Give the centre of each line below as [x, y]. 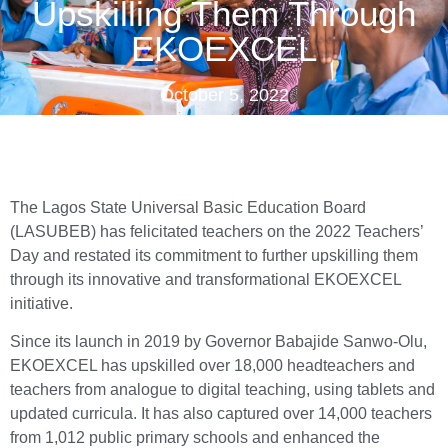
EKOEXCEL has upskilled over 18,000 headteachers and [212, 365]
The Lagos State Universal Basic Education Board [188, 207]
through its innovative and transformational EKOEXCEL [205, 279]
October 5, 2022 [224, 94]
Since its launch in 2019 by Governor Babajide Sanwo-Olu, [218, 341]
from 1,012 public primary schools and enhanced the [195, 437]
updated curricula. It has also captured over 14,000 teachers [221, 413]
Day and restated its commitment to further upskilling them [214, 255]
